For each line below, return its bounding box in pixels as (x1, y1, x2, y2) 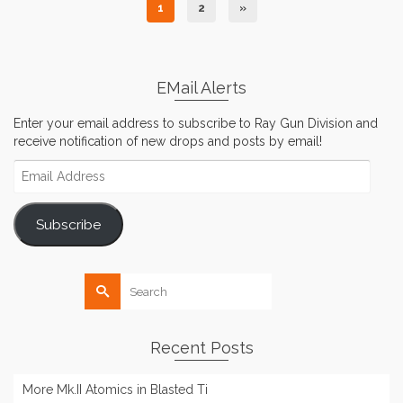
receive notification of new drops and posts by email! (13, 134, 322, 149)
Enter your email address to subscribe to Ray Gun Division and (13, 116, 378, 131)
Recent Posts (149, 338, 254, 358)
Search (84, 274, 130, 290)
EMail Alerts (157, 78, 246, 98)
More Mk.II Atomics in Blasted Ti (22, 382, 208, 398)
